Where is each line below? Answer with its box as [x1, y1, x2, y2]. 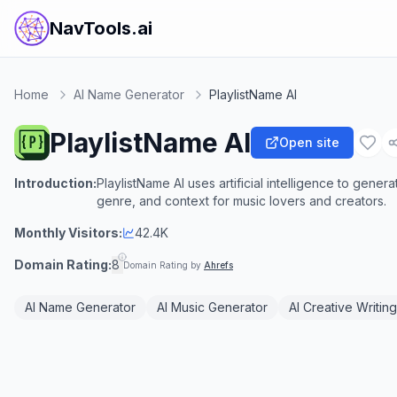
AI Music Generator [157, 300, 268, 315]
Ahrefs [204, 260, 233, 270]
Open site [279, 135, 339, 150]
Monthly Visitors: [14, 225, 122, 240]
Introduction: [14, 175, 97, 191]
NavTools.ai [50, 18, 152, 39]
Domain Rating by [123, 260, 204, 270]
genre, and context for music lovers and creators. [97, 193, 386, 208]
